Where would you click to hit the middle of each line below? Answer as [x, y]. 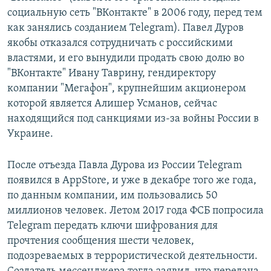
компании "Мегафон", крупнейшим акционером [127, 89]
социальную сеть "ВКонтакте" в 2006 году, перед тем [135, 13]
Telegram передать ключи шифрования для [113, 226]
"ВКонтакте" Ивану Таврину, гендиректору [112, 74]
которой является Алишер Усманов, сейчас [112, 104]
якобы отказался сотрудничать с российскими [120, 44]
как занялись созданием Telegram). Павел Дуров [126, 28]
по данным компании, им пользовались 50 [113, 196]
